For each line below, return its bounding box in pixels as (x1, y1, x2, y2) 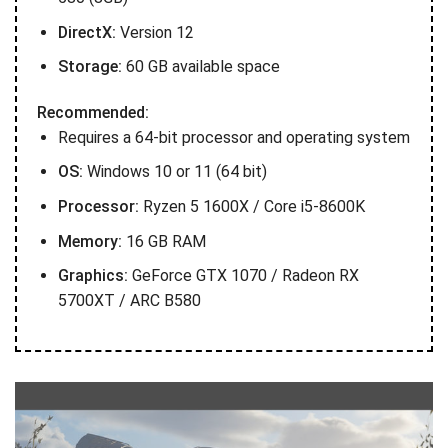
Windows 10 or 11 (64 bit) (82, 162, 267, 182)
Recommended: (37, 102, 149, 122)
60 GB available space (121, 57, 280, 77)
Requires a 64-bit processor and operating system (57, 127, 410, 147)
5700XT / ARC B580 (57, 291, 201, 311)
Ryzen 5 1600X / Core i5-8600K (138, 197, 365, 217)
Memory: (57, 231, 122, 251)
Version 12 (115, 22, 194, 42)
